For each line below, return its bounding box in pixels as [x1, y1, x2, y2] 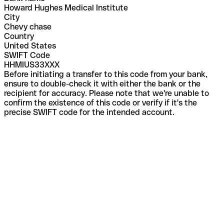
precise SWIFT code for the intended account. [4, 107, 174, 117]
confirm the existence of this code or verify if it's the [4, 97, 197, 107]
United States [4, 40, 56, 50]
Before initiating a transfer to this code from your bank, [4, 69, 207, 79]
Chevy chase [4, 21, 51, 31]
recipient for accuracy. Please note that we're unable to [4, 88, 209, 98]
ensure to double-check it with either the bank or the [4, 78, 200, 88]
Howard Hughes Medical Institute [4, 2, 128, 12]
